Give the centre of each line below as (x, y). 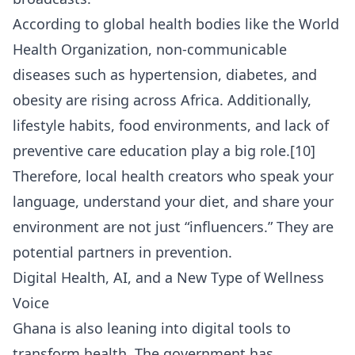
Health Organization (80, 50)
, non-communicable (218, 50)
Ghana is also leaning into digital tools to (152, 328)
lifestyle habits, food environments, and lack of (171, 126)
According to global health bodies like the (156, 24)
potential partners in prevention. (122, 252)
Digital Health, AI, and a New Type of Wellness (168, 278)
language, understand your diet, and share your (173, 202)
